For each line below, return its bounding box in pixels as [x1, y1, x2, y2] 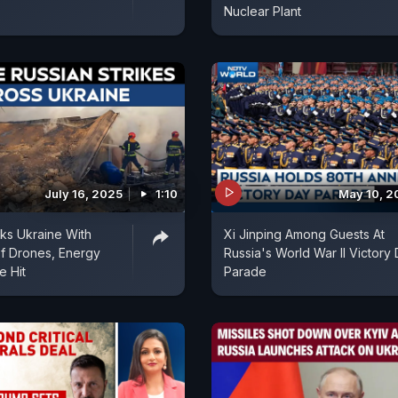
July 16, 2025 [44, 186, 123, 201]
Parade [224, 263, 267, 279]
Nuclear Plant [224, 3, 301, 19]
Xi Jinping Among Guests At [224, 226, 385, 242]
